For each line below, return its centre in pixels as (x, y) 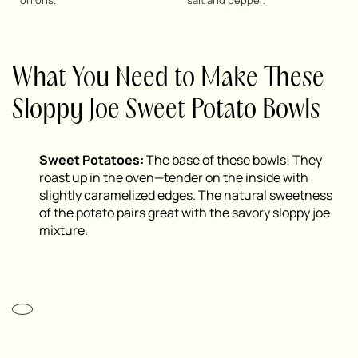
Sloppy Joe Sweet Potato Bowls (166, 111)
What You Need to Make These (168, 79)
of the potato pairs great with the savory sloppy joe (185, 213)
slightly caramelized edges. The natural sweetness (186, 195)
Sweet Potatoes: (93, 160)
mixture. (64, 231)
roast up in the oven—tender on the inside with (174, 178)
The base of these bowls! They (234, 160)
